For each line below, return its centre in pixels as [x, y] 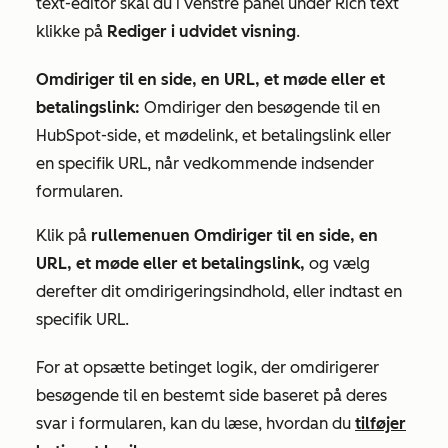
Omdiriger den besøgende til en [260, 108]
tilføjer [380, 424]
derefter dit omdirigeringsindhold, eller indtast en [219, 292]
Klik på [63, 236]
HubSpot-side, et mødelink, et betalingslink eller [213, 136]
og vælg [339, 264]
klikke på [71, 32]
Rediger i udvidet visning [201, 32]
